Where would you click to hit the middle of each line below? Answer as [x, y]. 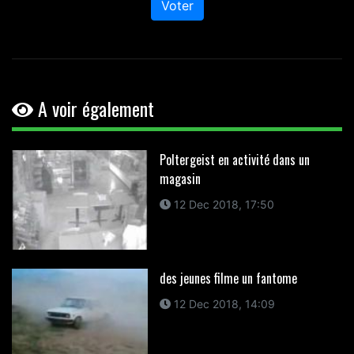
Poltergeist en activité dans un [234, 160]
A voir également [94, 109]
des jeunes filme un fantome [228, 278]
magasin [180, 179]
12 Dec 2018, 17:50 [222, 205]
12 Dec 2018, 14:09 [222, 304]
